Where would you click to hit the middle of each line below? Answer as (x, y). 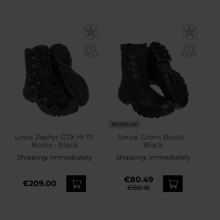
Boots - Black (54, 145)
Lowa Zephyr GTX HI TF (54, 137)
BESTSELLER (124, 124)
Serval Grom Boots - (153, 137)
